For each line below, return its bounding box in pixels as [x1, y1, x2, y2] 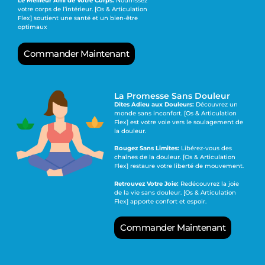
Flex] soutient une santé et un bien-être [18, 14, 138, 22]
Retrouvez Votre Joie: [114, 179, 179, 188]
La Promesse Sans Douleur [114, 90, 231, 101]
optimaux [18, 23, 48, 31]
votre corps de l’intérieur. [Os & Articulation [18, 5, 148, 14]
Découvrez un [194, 100, 238, 108]
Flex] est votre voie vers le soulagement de [114, 118, 244, 126]
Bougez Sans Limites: [114, 144, 180, 153]
